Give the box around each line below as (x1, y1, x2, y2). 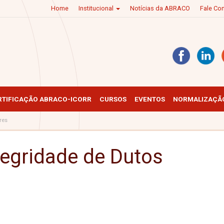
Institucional (78, 4, 115, 12)
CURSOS (99, 94, 126, 103)
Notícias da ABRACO (130, 4, 190, 12)
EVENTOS (134, 94, 165, 103)
